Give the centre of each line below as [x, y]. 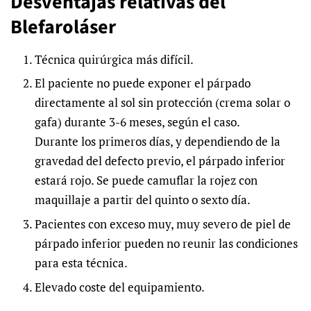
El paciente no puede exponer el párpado [143, 83]
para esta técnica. [81, 263]
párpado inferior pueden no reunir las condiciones [166, 244]
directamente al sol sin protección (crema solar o [162, 103]
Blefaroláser [63, 27]
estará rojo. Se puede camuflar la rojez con [146, 180]
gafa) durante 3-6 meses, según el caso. [137, 122]
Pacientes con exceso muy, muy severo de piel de [163, 224]
